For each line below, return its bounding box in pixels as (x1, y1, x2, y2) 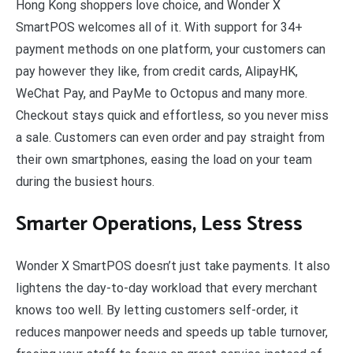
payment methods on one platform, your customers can (16, 41, 325, 57)
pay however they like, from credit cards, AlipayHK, (16, 63, 298, 79)
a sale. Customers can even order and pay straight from (16, 129, 325, 145)
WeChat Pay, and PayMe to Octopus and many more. (16, 85, 307, 101)
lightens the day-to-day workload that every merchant (16, 281, 318, 296)
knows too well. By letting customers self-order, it (16, 303, 299, 318)
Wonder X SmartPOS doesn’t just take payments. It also (16, 258, 330, 274)
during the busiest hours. (16, 173, 154, 189)
